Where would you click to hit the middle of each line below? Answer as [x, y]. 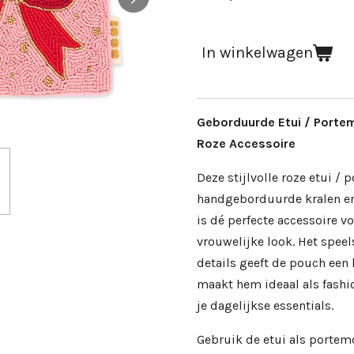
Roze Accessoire [246, 144]
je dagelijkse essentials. [265, 306]
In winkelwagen [257, 53]
